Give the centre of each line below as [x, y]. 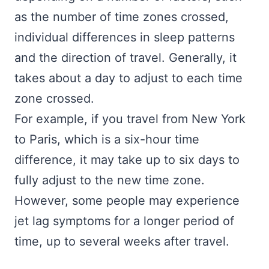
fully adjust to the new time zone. [110, 180]
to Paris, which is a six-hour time [107, 139]
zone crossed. [56, 98]
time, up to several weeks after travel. [122, 241]
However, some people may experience [127, 200]
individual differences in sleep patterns [125, 37]
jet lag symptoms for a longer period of [124, 221]
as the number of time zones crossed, [122, 17]
